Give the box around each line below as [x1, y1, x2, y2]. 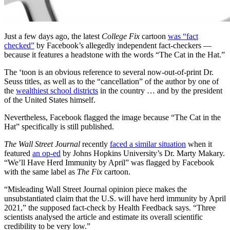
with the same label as [4, 167, 77, 177]
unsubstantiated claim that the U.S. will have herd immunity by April [4, 194, 226, 203]
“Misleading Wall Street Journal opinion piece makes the [4, 185, 187, 194]
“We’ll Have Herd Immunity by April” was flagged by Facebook [4, 158, 214, 167]
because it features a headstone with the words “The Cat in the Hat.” [4, 50, 225, 60]
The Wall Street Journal [4, 140, 80, 149]
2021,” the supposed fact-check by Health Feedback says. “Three [4, 203, 216, 213]
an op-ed [32, 149, 61, 158]
